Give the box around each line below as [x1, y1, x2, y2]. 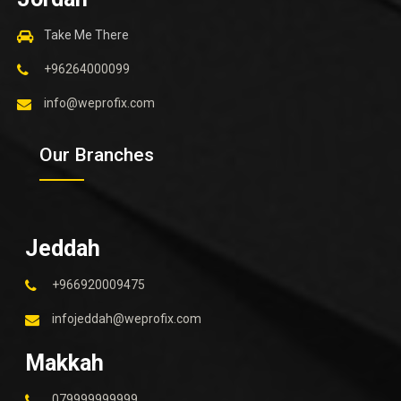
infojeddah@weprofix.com [52, 311, 201, 326]
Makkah [25, 349, 104, 376]
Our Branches [39, 143, 154, 166]
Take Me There [44, 27, 129, 42]
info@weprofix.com [44, 95, 155, 110]
